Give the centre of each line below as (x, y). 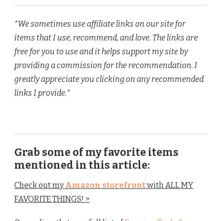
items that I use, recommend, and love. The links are (106, 38)
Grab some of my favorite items (96, 153)
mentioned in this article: (82, 166)
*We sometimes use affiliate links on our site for (100, 24)
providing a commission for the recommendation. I (106, 66)
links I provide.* (42, 93)
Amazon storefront (105, 185)
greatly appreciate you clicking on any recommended (109, 79)
